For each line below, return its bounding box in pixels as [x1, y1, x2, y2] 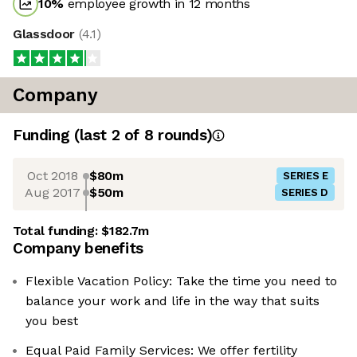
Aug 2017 [25, 184, 80, 200]
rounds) [153, 126, 213, 145]
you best [25, 313, 78, 329]
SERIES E [283, 170, 328, 182]
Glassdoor [13, 26, 79, 42]
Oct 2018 [27, 167, 78, 183]
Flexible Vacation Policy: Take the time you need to [25, 273, 337, 289]
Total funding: [13, 223, 102, 239]
